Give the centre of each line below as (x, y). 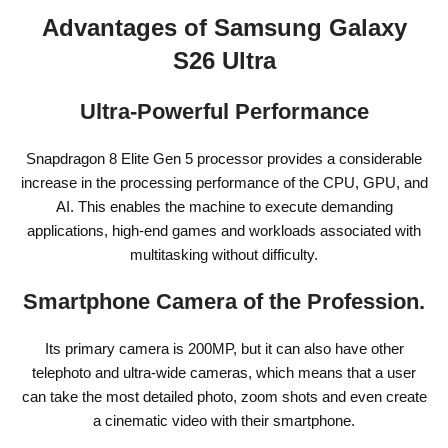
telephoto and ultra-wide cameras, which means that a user (224, 372)
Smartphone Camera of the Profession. (224, 301)
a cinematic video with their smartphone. (224, 420)
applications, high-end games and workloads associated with (224, 230)
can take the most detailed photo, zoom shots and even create (224, 396)
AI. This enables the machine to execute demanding (224, 206)
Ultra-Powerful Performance (224, 111)
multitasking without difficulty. (224, 254)
